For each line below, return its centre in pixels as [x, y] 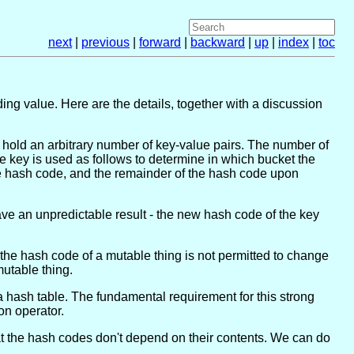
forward [160, 42]
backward [218, 42]
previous [105, 42]
